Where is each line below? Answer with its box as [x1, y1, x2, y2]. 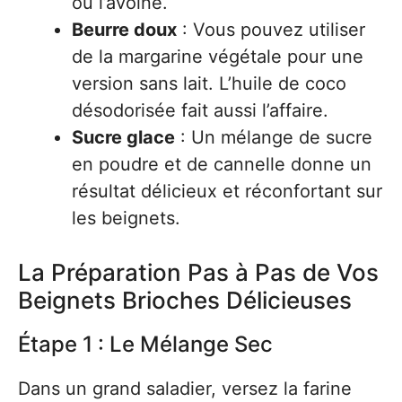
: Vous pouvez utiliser [177, 19, 365, 40]
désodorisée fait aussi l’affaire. [72, 100, 328, 121]
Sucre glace [72, 127, 175, 148]
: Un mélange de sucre [175, 127, 372, 148]
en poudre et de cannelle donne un [72, 153, 371, 175]
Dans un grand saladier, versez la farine [18, 378, 352, 399]
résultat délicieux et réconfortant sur [72, 180, 382, 202]
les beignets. [72, 207, 180, 229]
